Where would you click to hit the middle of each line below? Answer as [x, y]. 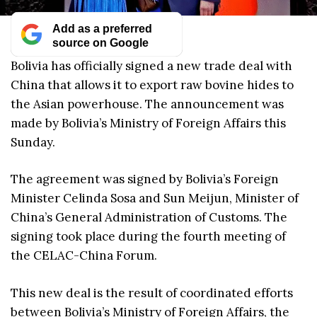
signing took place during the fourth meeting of [148, 237]
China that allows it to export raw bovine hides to [152, 85]
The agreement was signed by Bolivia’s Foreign [145, 179]
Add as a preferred [102, 28]
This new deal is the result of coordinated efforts [152, 293]
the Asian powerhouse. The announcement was [147, 104]
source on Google [100, 42]
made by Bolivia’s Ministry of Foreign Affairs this [148, 123]
